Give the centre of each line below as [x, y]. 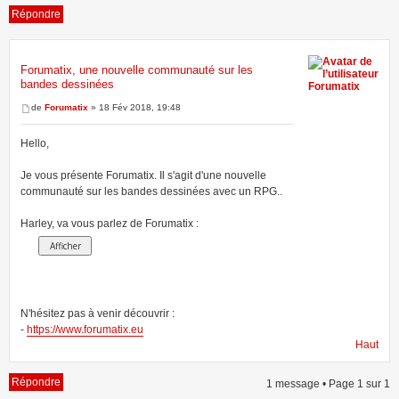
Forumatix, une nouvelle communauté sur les [137, 70]
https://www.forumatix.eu [85, 329]
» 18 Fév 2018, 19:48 [134, 108]
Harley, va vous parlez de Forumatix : [110, 223]
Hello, [35, 143]
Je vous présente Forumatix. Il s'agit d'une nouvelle [143, 175]
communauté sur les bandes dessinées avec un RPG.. [151, 191]
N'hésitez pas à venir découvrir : [98, 313]
